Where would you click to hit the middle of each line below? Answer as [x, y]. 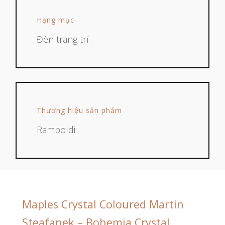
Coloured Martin [141, 204]
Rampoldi [56, 130]
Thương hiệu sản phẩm [80, 110]
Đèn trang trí [63, 39]
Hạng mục [56, 20]
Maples [40, 204]
